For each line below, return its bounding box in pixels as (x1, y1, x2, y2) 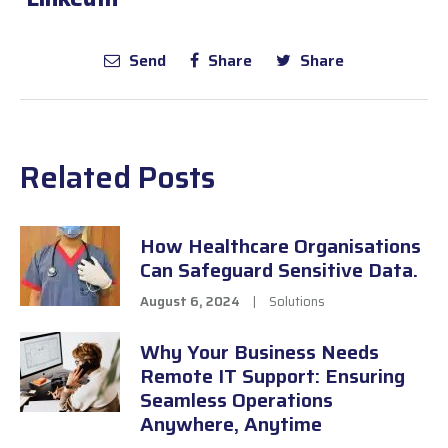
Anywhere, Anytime (140, 408, 322, 441)
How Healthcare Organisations (140, 230, 421, 263)
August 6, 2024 (140, 291, 240, 313)
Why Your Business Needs (140, 336, 379, 369)
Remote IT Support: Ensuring (140, 360, 405, 393)
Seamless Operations (140, 384, 333, 417)
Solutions (269, 291, 325, 313)
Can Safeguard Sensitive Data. (140, 254, 418, 287)
